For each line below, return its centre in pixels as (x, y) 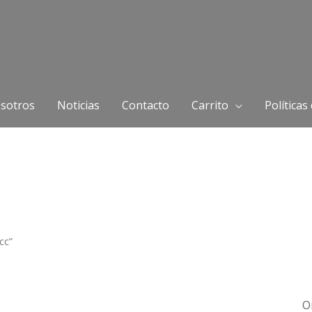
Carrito (210, 106)
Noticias (78, 106)
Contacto (145, 106)
